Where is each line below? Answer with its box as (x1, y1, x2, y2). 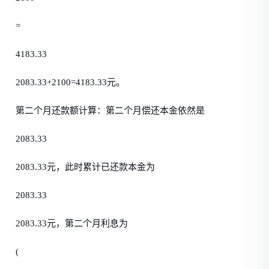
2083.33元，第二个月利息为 (16, 219, 128, 228)
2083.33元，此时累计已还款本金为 (16, 162, 156, 172)
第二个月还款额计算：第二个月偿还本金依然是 (16, 106, 205, 115)
